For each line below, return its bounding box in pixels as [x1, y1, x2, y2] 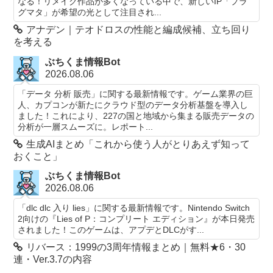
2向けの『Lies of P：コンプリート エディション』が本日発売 [18, 214, 255, 224]
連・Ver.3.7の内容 [13, 254, 93, 265]
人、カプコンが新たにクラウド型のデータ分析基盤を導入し [18, 99, 249, 110]
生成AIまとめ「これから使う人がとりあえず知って [26, 138, 250, 149]
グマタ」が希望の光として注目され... [18, 7, 162, 18]
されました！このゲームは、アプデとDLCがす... [18, 225, 205, 235]
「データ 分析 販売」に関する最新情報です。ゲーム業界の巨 [18, 88, 253, 99]
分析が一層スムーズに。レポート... [18, 121, 154, 132]
